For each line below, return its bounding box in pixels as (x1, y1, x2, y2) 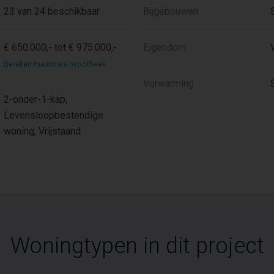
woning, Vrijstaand (3, 125, 81, 137)
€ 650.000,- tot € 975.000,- (3, 42, 117, 53)
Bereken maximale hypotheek (3, 59, 106, 68)
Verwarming (143, 78, 194, 89)
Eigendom (143, 42, 186, 53)
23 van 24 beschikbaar (3, 6, 100, 17)
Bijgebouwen (143, 6, 198, 17)
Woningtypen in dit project (10, 233, 264, 259)
